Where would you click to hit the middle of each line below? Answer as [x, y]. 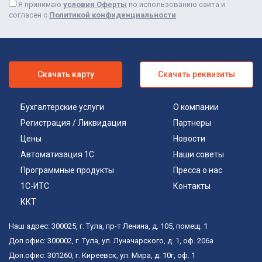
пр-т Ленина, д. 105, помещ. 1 [157, 226]
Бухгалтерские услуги [62, 107]
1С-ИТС [35, 186]
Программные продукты [67, 170]
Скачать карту [65, 75]
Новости [189, 139]
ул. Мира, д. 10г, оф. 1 [158, 256]
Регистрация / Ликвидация [73, 123]
